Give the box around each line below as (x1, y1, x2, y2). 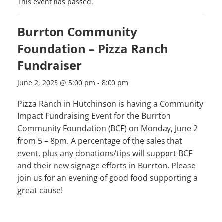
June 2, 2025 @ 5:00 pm (17, 78, 95, 88)
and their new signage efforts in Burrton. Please (17, 160, 196, 171)
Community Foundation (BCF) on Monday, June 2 (17, 123, 198, 134)
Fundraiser (17, 57, 82, 74)
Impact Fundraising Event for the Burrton (17, 111, 171, 122)
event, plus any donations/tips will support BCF (17, 148, 192, 159)
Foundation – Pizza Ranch (17, 40, 168, 57)
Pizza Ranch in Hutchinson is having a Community (17, 98, 203, 110)
